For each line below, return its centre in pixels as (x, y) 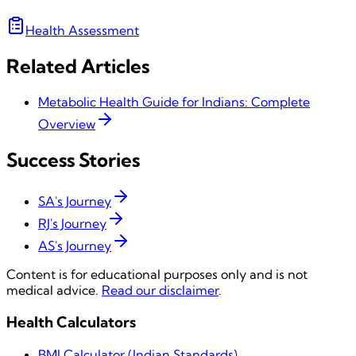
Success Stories (73, 159)
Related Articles (78, 66)
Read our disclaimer (160, 290)
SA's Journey (75, 201)
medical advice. (52, 290)
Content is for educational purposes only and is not (157, 275)
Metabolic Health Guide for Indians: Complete (174, 101)
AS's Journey (75, 246)
